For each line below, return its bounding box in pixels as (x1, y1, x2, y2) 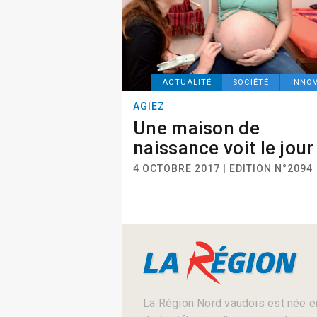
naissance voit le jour (133, 137, 314, 158)
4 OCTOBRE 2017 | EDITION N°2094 (133, 163, 313, 174)
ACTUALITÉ (162, 78, 212, 87)
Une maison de (133, 117, 260, 139)
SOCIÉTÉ (233, 78, 270, 87)
